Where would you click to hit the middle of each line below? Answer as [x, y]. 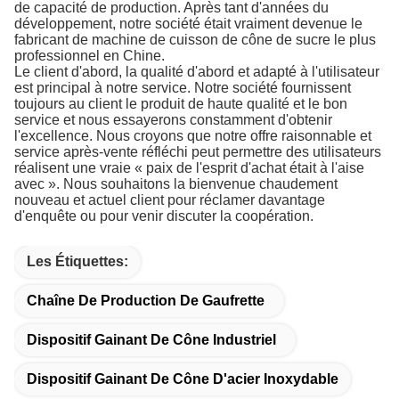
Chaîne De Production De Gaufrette [146, 301]
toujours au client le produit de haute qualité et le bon [181, 104]
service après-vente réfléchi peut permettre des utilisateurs [198, 152]
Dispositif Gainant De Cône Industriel [151, 340]
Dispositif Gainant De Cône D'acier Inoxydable [183, 379]
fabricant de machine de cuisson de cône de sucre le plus [195, 40]
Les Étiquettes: [77, 262]
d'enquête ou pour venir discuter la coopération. [164, 216]
